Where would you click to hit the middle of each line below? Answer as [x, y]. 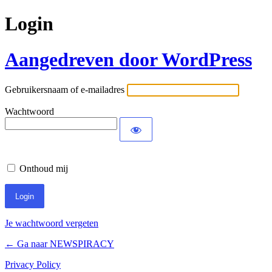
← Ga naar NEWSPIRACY [59, 244]
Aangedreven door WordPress [128, 59]
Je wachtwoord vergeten [52, 223]
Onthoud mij [44, 169]
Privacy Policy [33, 265]
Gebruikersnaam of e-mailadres [65, 90]
